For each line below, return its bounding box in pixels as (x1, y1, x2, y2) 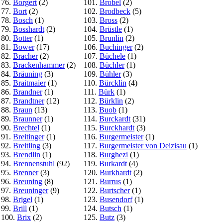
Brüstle (100, 24, 122, 33)
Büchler (100, 60, 124, 69)
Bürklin (99, 96, 123, 105)
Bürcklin (99, 78, 126, 87)
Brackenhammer (13, 60, 65, 69)
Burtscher (100, 186, 130, 195)
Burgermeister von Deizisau (99, 141, 187, 150)
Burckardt (99, 114, 130, 123)
